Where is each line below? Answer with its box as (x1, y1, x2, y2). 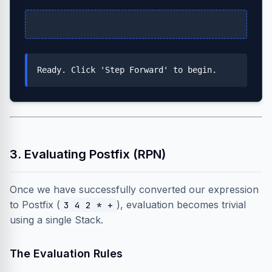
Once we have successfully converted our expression (10, 183, 259, 195)
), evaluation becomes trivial (117, 199, 246, 211)
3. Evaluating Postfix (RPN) (10, 147, 166, 161)
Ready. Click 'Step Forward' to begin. (37, 65, 217, 75)
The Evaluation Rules (10, 247, 123, 260)
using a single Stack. (10, 214, 103, 226)
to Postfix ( (10, 199, 60, 211)
